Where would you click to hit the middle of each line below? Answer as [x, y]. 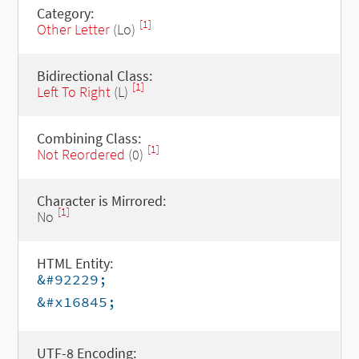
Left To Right [73, 92]
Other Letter [73, 29]
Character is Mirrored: [101, 201]
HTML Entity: [75, 263]
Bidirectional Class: [94, 76]
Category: [65, 13]
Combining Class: [89, 138]
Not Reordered [81, 154]
